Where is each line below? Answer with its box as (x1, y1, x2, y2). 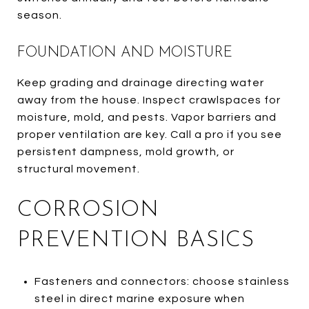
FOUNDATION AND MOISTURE (17, 45, 233, 60)
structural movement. (17, 163, 140, 175)
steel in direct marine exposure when (34, 292, 245, 304)
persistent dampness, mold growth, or (17, 146, 235, 157)
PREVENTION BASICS (17, 229, 255, 252)
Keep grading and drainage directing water (17, 77, 264, 88)
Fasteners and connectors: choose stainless (34, 275, 290, 287)
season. (17, 9, 62, 21)
